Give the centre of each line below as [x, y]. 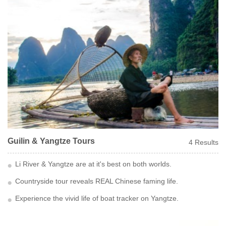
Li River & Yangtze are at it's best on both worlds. [93, 164]
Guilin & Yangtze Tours [51, 141]
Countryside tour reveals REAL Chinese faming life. [97, 181]
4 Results [204, 143]
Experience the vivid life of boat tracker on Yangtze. [97, 199]
